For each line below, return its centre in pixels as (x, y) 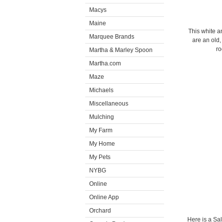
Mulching (102, 117)
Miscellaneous (109, 104)
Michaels (101, 90)
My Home (102, 144)
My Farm (101, 130)
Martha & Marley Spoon (121, 50)
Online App (104, 197)
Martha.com (105, 63)
